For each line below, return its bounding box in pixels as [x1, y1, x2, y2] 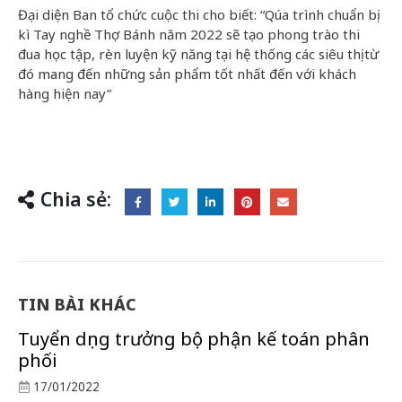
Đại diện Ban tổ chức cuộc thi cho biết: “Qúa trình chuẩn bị [18, 4, 377, 23]
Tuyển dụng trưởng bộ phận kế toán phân [18, 327, 370, 352]
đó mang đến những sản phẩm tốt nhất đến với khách [18, 64, 356, 83]
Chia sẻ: [40, 186, 111, 212]
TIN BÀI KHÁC [18, 293, 136, 316]
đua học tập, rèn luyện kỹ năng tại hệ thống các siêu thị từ [18, 44, 379, 63]
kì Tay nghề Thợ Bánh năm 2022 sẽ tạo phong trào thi [18, 24, 360, 43]
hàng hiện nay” [18, 83, 111, 102]
